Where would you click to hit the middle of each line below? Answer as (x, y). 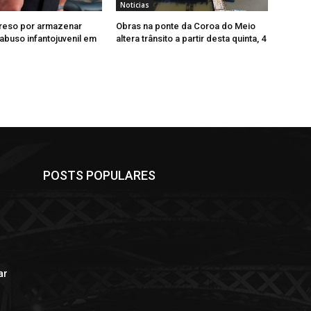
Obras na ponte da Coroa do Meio (186, 26)
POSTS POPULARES (99, 176)
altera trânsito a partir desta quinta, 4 (191, 39)
